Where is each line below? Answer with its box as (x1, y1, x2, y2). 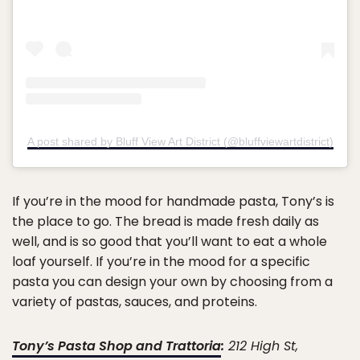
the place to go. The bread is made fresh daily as (12, 211, 319, 231)
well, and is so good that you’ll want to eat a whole (12, 231, 327, 251)
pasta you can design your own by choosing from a (12, 272, 333, 291)
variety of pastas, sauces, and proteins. (12, 292, 257, 311)
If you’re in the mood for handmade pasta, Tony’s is (12, 191, 334, 211)
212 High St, (224, 336, 298, 355)
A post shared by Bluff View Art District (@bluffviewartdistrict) (27, 134, 333, 148)
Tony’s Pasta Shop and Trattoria (12, 336, 221, 355)
